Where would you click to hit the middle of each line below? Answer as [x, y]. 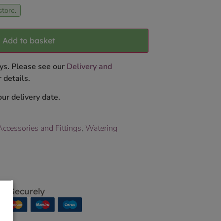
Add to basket [29, 41]
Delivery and [89, 67]
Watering [101, 128]
